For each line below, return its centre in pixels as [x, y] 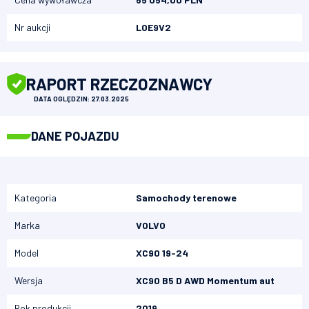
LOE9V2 [153, 28]
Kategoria [36, 198]
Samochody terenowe [186, 198]
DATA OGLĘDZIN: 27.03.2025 [81, 99]
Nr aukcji [32, 28]
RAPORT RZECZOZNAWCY [119, 83]
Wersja [29, 281]
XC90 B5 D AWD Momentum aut [205, 281]
